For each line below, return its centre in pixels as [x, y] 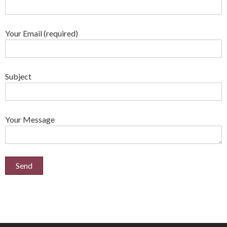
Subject [18, 76]
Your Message [30, 119]
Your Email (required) [42, 33]
